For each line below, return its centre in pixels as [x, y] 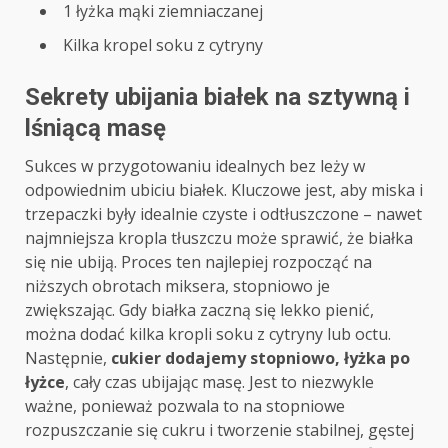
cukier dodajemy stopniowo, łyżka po [260, 358]
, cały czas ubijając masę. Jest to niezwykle [219, 382]
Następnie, [68, 358]
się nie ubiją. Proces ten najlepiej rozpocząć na [198, 262]
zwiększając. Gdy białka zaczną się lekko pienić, [199, 310]
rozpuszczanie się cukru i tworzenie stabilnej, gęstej [219, 430]
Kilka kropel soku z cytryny [163, 45]
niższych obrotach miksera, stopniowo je [177, 286]
